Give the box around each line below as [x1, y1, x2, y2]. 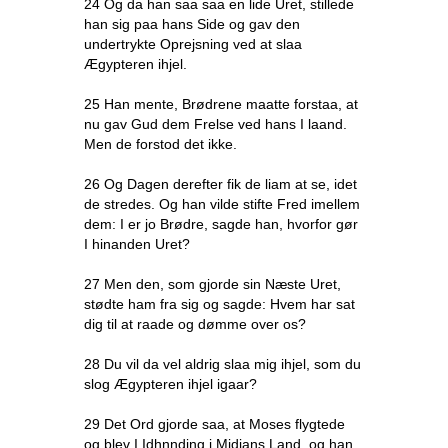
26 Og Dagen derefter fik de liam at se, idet [84, 176, 357, 192]
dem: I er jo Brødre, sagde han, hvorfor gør [84, 216, 358, 232]
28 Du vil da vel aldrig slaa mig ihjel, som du [84, 356, 361, 372]
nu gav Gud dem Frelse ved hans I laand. [84, 116, 347, 132]
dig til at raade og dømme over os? [84, 316, 306, 332]
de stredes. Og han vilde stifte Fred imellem [84, 196, 360, 212]
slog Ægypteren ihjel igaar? [84, 376, 257, 392]
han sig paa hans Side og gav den [84, 16, 300, 32]
